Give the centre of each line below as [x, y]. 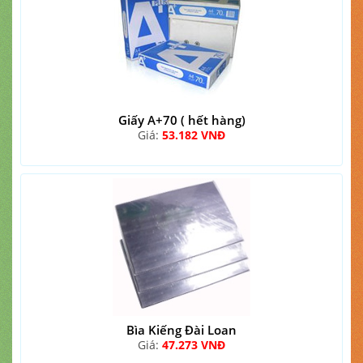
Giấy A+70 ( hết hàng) [181, 120]
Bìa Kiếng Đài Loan [181, 330]
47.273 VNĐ [194, 345]
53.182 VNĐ [194, 135]
